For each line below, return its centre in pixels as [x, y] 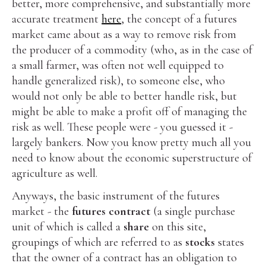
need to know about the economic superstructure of [132, 158]
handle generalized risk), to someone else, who [119, 80]
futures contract [111, 211]
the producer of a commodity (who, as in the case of [132, 50]
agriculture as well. [55, 173]
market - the [42, 211]
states [231, 242]
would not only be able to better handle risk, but [125, 96]
